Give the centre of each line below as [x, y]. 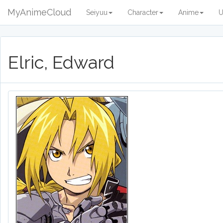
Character [143, 12]
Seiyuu [97, 12]
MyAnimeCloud [39, 12]
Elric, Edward [61, 62]
